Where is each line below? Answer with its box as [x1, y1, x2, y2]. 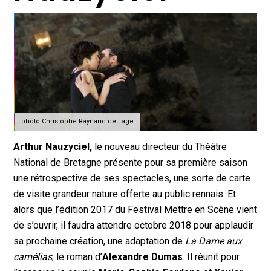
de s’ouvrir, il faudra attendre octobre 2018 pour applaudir [13, 220, 254, 232]
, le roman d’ [52, 251, 103, 263]
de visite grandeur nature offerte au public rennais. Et [13, 188, 237, 200]
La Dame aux [185, 235, 243, 247]
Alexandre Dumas [102, 251, 183, 263]
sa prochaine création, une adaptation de [13, 235, 186, 247]
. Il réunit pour [183, 251, 240, 263]
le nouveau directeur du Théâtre [92, 141, 227, 153]
